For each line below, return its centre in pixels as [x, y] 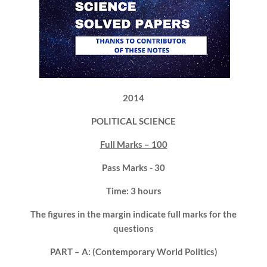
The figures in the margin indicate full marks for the [133, 214]
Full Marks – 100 [133, 144]
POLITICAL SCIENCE [133, 121]
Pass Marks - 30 [133, 167]
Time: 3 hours [133, 191]
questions [133, 228]
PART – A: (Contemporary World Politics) [133, 252]
